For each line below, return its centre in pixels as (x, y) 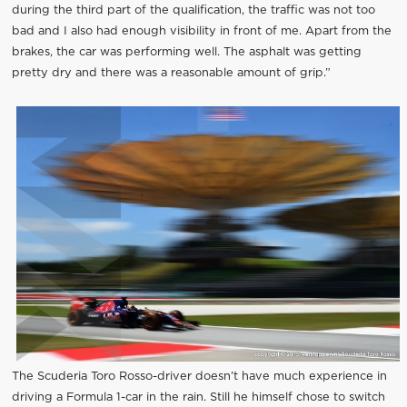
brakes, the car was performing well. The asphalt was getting (186, 53)
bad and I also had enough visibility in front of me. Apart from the (201, 32)
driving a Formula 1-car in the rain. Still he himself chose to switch (198, 397)
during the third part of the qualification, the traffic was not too (193, 11)
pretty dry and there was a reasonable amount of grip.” (171, 74)
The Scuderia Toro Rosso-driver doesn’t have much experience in (199, 376)
